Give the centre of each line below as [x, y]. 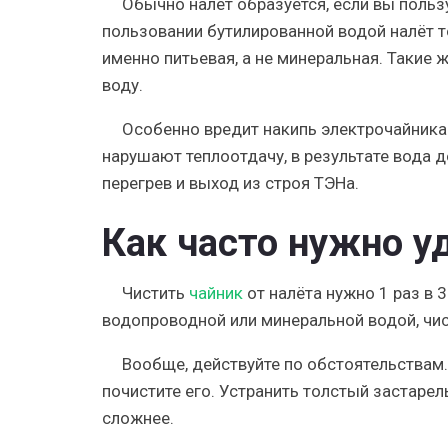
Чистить [155, 292]
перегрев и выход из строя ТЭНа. [230, 182]
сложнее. [138, 417]
